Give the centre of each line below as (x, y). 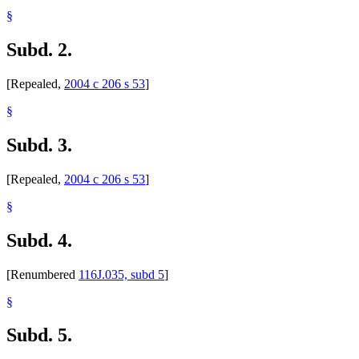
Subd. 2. (39, 49)
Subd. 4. (39, 240)
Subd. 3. (39, 145)
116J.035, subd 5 (121, 274)
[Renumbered (42, 274)
